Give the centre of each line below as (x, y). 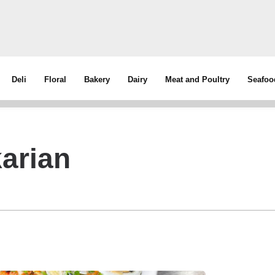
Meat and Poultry (198, 79)
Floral (56, 79)
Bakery (97, 79)
